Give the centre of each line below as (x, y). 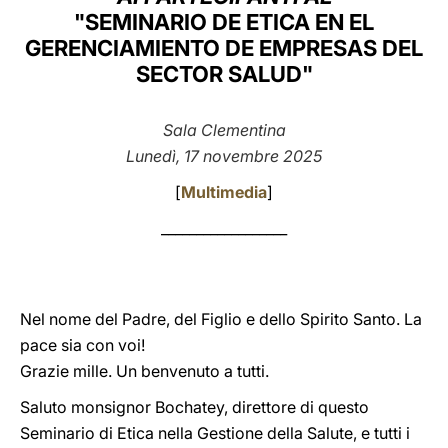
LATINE (343, 33)
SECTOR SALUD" (224, 74)
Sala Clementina (224, 130)
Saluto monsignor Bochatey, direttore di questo (194, 407)
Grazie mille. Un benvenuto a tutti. (144, 371)
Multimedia (224, 192)
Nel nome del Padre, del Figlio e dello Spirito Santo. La (221, 319)
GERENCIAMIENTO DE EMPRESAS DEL (224, 48)
